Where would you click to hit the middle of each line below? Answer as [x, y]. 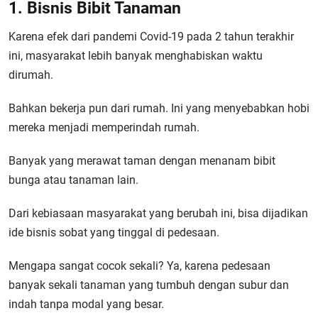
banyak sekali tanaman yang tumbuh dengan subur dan [149, 285]
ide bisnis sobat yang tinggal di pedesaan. [114, 232]
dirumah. [31, 75]
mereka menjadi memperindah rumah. [104, 127]
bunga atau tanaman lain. [73, 180]
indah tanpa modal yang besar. [86, 304]
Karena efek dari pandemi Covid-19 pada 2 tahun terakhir [151, 37]
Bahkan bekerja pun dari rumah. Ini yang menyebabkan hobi [159, 108]
